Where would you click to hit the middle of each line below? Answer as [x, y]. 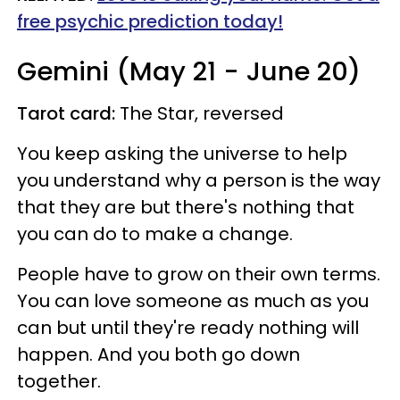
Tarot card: [66, 113]
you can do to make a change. [157, 233]
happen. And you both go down [158, 354]
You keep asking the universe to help [182, 153]
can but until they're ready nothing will [188, 327]
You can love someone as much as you [193, 300]
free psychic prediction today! [150, 21]
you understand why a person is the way [199, 180]
